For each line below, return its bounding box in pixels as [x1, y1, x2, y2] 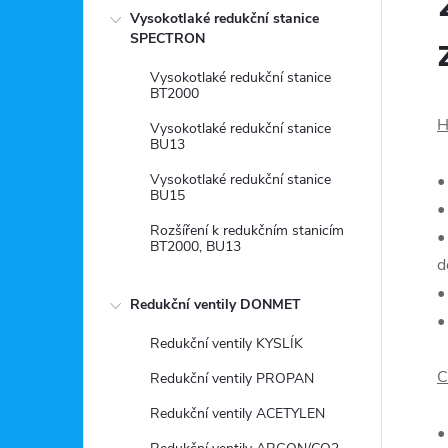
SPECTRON [130, 29, 205, 48]
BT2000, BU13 [150, 237, 241, 256]
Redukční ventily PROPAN [150, 369, 314, 388]
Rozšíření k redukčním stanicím [150, 221, 344, 240]
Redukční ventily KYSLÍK [150, 334, 303, 353]
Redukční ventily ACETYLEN [150, 404, 325, 423]
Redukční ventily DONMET [130, 295, 301, 314]
